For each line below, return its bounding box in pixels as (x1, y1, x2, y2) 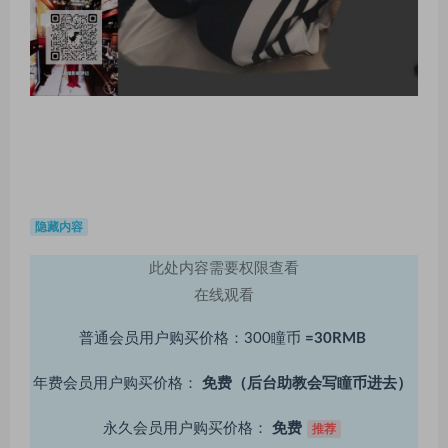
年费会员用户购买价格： (32, 375, 198, 391)
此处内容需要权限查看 (149, 260, 299, 276)
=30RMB (304, 330, 366, 346)
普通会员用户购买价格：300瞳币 (78, 330, 301, 346)
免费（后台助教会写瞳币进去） (201, 375, 412, 391)
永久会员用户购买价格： (103, 420, 269, 436)
